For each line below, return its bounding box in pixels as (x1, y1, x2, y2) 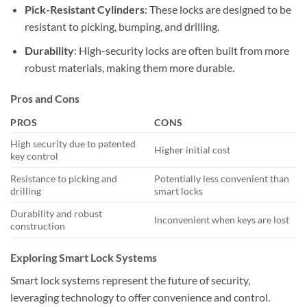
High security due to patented (10, 138, 136, 150)
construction (10, 220, 65, 232)
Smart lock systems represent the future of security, (10, 273, 250, 287)
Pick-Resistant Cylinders (24, 2, 145, 16)
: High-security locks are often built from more (73, 43, 289, 57)
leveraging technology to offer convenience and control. (10, 291, 270, 304)
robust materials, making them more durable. (24, 60, 234, 74)
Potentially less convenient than (154, 173, 290, 185)
